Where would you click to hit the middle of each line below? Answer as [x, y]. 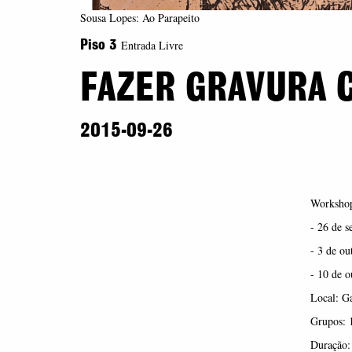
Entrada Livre [152, 45]
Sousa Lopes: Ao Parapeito [140, 18]
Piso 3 [101, 46]
